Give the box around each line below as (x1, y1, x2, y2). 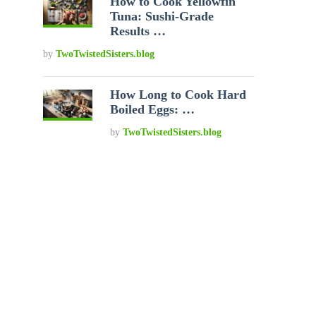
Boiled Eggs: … (110, 102, 195, 116)
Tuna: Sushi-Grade (110, 9, 214, 23)
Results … (110, 24, 166, 38)
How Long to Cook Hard (110, 87, 247, 102)
